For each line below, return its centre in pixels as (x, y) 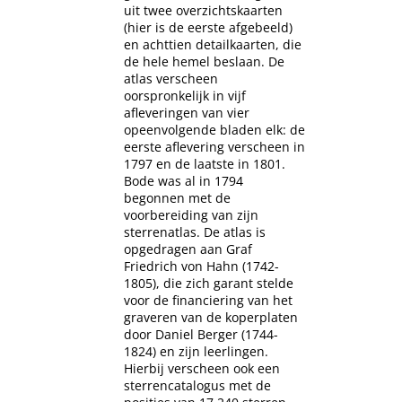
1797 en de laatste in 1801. (205, 164)
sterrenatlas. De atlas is (195, 232)
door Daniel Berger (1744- (201, 335)
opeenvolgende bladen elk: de (214, 130)
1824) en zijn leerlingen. (196, 352)
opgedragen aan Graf (188, 249)
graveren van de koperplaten (211, 318)
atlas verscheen (171, 79)
